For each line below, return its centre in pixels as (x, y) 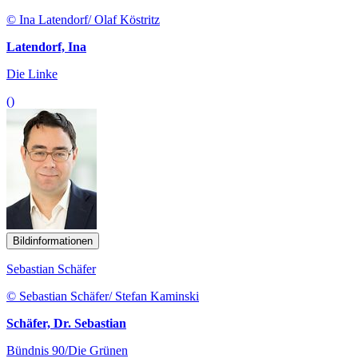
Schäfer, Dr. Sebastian (66, 323)
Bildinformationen (53, 241)
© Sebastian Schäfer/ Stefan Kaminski (103, 296)
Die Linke (32, 74)
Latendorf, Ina (46, 46)
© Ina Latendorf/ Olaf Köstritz (83, 19)
